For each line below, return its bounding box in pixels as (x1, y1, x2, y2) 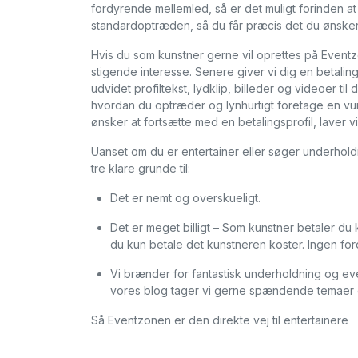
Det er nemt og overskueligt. (110, 190, 261, 205)
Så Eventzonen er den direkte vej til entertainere (91, 312, 348, 327)
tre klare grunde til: (91, 161, 190, 175)
